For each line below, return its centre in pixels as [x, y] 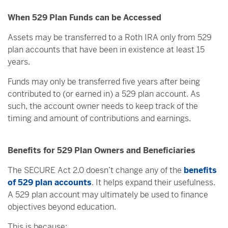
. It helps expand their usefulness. [153, 182]
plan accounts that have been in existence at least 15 [106, 50]
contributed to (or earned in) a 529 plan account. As [104, 94]
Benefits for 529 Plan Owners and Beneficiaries [102, 150]
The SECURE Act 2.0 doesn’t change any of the [96, 170]
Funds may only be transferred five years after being [104, 82]
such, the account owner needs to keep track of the [103, 106]
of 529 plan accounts [50, 182]
